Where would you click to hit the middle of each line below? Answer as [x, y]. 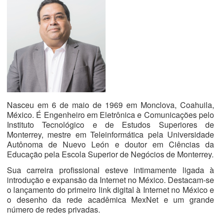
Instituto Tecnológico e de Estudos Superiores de [110, 125]
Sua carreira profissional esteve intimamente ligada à [110, 170]
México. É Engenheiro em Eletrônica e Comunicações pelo [110, 115]
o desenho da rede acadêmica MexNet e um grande [110, 200]
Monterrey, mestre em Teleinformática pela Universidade [110, 134]
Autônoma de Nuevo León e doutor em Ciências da [110, 144]
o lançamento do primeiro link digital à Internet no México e [110, 190]
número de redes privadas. [54, 209]
